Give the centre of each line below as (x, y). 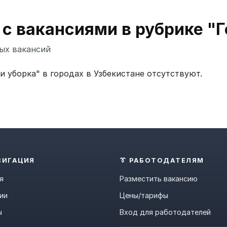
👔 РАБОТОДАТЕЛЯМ (162, 160)
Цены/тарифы (144, 195)
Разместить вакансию (159, 179)
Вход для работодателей (165, 212)
